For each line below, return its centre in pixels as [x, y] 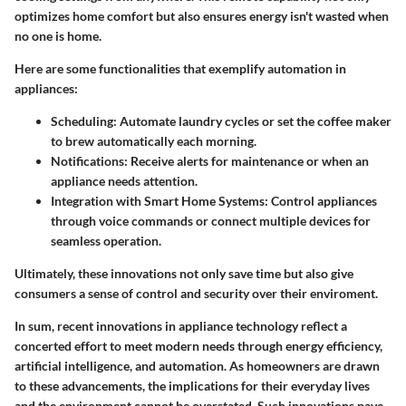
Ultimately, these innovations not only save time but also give [184, 273]
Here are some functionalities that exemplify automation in [180, 68]
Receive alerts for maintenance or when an [248, 160]
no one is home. [58, 35]
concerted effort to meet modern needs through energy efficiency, [198, 345]
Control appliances [323, 200]
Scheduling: [84, 121]
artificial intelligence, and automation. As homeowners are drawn [197, 365]
